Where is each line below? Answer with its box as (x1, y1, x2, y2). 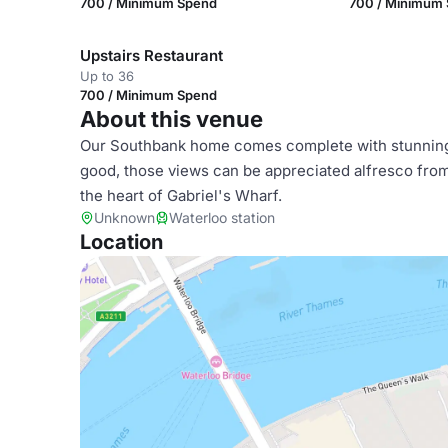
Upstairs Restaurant (80, 46, 223, 65)
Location (80, 230, 163, 254)
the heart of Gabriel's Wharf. (80, 186, 282, 205)
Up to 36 (80, 68, 134, 84)
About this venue (80, 106, 263, 132)
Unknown (94, 209, 155, 226)
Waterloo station (169, 209, 275, 226)
